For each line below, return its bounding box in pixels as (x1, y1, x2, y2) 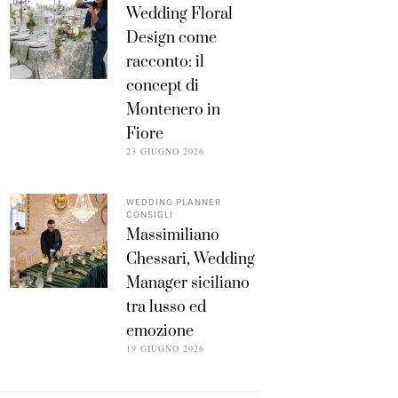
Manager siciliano (125, 274, 250, 294)
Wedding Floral (125, 4, 233, 25)
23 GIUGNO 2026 (125, 145, 204, 158)
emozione (125, 322, 194, 342)
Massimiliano (125, 226, 219, 246)
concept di (125, 76, 199, 97)
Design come (125, 28, 217, 49)
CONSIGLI (125, 209, 173, 222)
